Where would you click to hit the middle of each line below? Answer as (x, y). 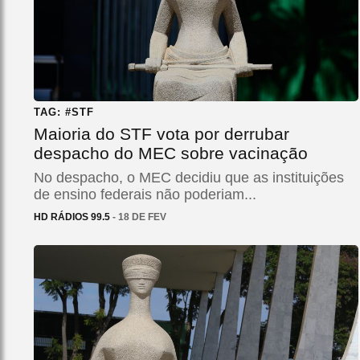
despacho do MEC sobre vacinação (171, 153)
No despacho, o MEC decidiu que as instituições (189, 177)
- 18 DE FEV (138, 217)
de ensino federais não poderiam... (145, 194)
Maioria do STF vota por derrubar (162, 133)
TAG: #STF (64, 112)
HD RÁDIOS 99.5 (72, 217)
